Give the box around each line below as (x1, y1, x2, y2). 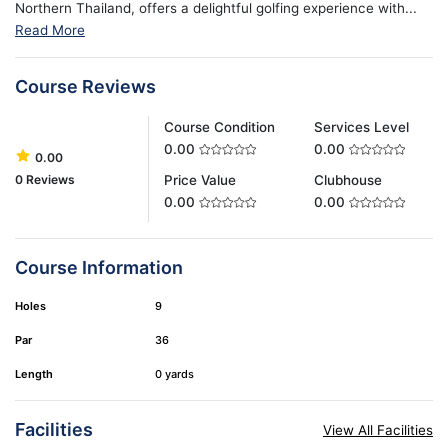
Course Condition (164, 118, 276, 135)
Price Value (164, 171, 237, 188)
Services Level (313, 118, 409, 135)
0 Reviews (15, 171, 75, 187)
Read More (15, 21, 85, 38)
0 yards (155, 367, 194, 382)
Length (15, 367, 53, 382)
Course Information (15, 256, 183, 278)
